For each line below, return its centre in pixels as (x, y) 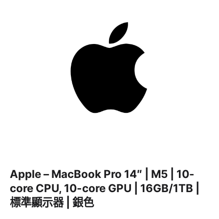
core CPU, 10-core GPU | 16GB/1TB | (105, 188)
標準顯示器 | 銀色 (52, 202)
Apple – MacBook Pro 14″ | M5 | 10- (102, 174)
